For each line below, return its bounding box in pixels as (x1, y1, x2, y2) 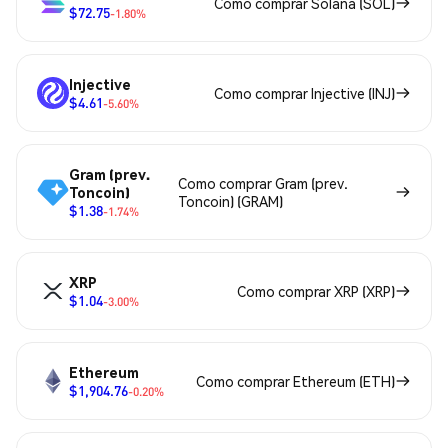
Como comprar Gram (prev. (177, 173, 348, 192)
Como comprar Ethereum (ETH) (196, 371, 395, 390)
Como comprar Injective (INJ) (214, 83, 395, 102)
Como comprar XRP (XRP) (237, 281, 395, 300)
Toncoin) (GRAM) (177, 191, 283, 210)
